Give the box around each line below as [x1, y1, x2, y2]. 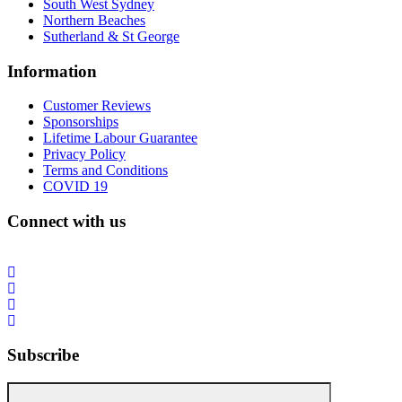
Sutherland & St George [43, 28, 179, 44]
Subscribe [7, 345, 79, 365]
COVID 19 [43, 179, 108, 195]
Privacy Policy [43, 146, 126, 162]
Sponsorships [43, 114, 118, 130]
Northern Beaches [43, 12, 145, 28]
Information [7, 61, 97, 81]
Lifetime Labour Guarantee [43, 130, 197, 146]
